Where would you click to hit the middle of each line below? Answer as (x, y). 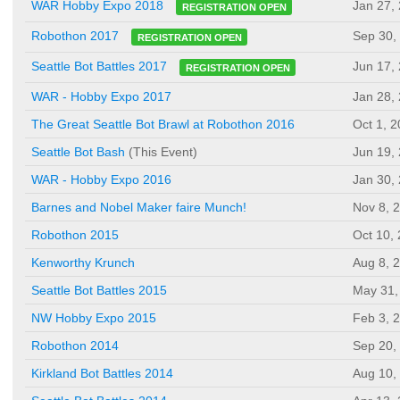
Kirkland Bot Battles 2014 (102, 374)
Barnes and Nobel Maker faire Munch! (139, 208)
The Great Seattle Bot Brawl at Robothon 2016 (163, 125)
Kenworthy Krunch (83, 263)
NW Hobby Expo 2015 (94, 318)
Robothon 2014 (75, 346)
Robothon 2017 (75, 36)
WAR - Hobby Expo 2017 (101, 97)
